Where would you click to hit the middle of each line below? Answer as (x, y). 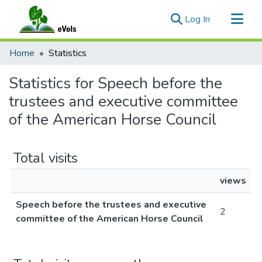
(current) (227, 19)
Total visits (46, 158)
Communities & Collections (63, 48)
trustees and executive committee (123, 101)
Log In (197, 19)
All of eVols (33, 67)
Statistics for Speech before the (116, 83)
